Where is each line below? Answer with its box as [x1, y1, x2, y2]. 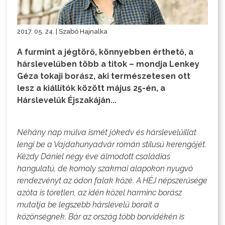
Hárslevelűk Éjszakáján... [17, 95, 117, 105]
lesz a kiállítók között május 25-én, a [17, 83, 166, 93]
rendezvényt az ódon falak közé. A [17, 176, 143, 186]
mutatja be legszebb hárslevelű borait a [17, 200, 160, 210]
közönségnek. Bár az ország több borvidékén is [17, 212, 185, 222]
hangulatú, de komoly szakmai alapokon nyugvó [17, 164, 193, 174]
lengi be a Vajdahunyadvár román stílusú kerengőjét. [17, 140, 207, 150]
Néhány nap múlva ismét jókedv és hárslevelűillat [17, 128, 197, 138]
